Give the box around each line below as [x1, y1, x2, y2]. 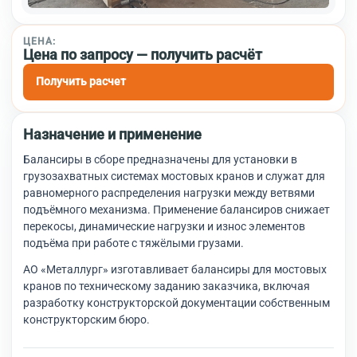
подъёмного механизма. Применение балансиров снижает [23, 203, 330, 217]
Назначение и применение [23, 126, 202, 143]
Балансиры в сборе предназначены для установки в [23, 153, 297, 167]
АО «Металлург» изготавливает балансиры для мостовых [23, 263, 327, 277]
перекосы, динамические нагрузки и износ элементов [23, 220, 305, 233]
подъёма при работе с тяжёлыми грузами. [23, 237, 244, 250]
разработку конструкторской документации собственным [23, 296, 330, 310]
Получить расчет [36, 75, 126, 88]
